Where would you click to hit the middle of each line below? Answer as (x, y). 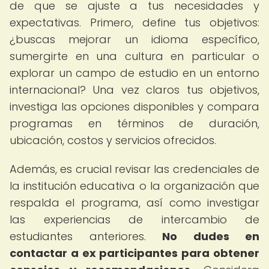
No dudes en (211, 236)
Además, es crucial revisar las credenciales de (134, 169)
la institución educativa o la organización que (134, 186)
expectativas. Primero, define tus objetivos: (134, 23)
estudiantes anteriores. (86, 236)
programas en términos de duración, (134, 123)
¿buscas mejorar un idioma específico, (134, 39)
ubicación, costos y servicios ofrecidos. (113, 140)
